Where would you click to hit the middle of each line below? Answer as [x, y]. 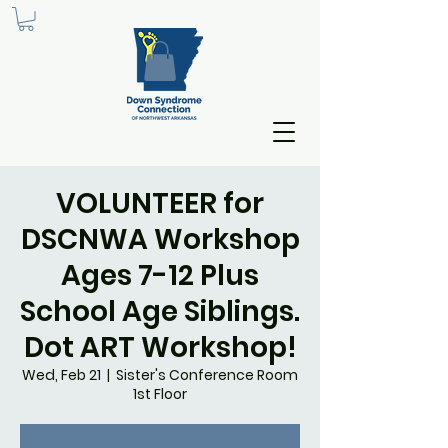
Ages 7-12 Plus [160, 276]
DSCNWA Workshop [160, 240]
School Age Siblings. [160, 312]
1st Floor [160, 394]
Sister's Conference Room [207, 375]
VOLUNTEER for [160, 204]
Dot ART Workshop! [160, 348]
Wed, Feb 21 [61, 375]
